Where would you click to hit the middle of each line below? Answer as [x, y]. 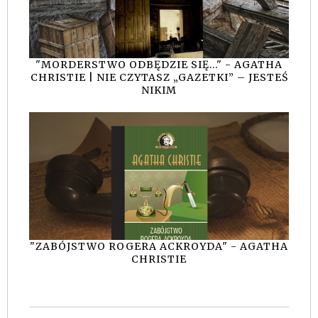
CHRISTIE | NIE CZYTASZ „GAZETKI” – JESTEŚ [159, 77]
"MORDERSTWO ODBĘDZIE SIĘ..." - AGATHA [159, 64]
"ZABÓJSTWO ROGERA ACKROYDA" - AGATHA [159, 247]
